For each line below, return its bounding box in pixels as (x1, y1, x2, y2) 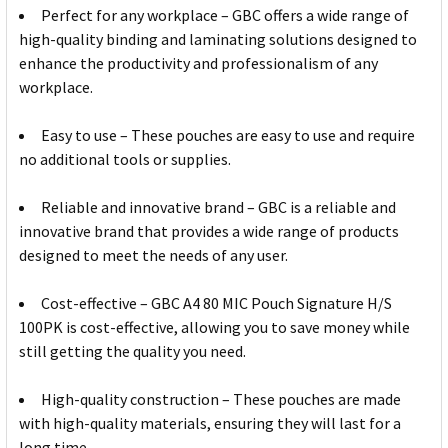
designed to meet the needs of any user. (19, 245, 288, 266)
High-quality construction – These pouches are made (41, 389, 401, 410)
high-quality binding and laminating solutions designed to (19, 29, 417, 50)
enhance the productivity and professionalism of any (19, 53, 378, 74)
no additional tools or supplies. (19, 149, 231, 170)
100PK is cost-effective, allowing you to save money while (19, 317, 410, 338)
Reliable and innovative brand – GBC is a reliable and (41, 197, 396, 218)
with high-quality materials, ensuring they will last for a (19, 413, 401, 434)
